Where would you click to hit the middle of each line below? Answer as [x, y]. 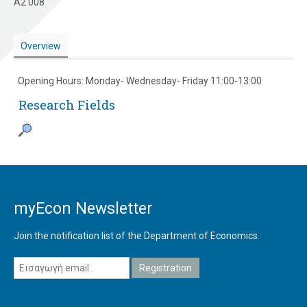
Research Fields [67, 105]
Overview [40, 46]
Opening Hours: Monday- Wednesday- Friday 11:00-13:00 [139, 81]
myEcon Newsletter [83, 209]
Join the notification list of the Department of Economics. [137, 236]
